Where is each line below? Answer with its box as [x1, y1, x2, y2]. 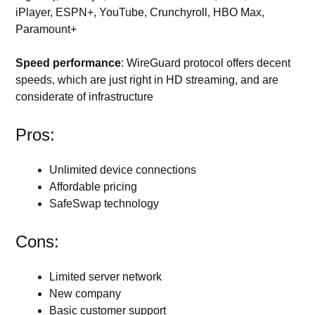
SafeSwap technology [49, 197, 160, 210]
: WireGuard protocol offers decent [121, 56, 291, 69]
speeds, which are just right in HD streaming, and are [15, 73, 279, 86]
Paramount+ [15, 22, 77, 35]
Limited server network [49, 270, 162, 283]
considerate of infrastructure [15, 90, 154, 103]
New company [49, 287, 122, 300]
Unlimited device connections [49, 163, 197, 176]
